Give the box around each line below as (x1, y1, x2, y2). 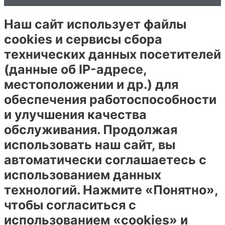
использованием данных (4, 167, 161, 182)
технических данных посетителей (4, 47, 221, 62)
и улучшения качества (4, 107, 147, 122)
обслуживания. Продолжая (4, 122, 177, 137)
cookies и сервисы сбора (4, 32, 162, 47)
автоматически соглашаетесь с (4, 152, 206, 167)
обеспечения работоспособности (4, 92, 216, 107)
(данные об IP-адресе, (4, 62, 147, 77)
